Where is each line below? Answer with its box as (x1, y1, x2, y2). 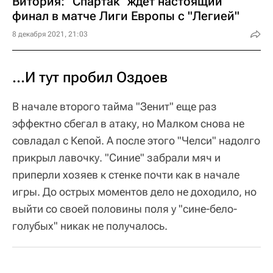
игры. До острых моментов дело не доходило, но (12, 185, 257, 198)
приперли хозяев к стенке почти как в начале (12, 168, 239, 181)
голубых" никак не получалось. (12, 219, 168, 232)
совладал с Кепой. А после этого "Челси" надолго (12, 133, 260, 147)
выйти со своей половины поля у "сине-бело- (12, 202, 237, 215)
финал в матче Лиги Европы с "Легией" (12, 8, 239, 23)
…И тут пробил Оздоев (12, 68, 168, 86)
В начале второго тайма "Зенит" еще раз (12, 99, 217, 113)
